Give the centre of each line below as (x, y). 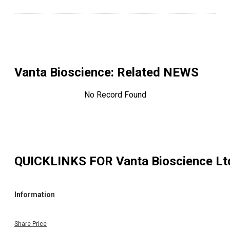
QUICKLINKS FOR (65, 161)
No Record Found (115, 95)
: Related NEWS (155, 73)
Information (35, 195)
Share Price (31, 224)
